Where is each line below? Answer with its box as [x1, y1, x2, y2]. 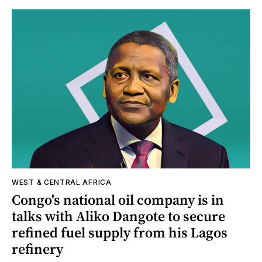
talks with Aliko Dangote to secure [12, 206, 225, 226]
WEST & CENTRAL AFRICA [12, 177, 112, 187]
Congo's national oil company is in [12, 189, 224, 209]
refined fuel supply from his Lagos [12, 222, 227, 242]
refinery [12, 239, 63, 258]
